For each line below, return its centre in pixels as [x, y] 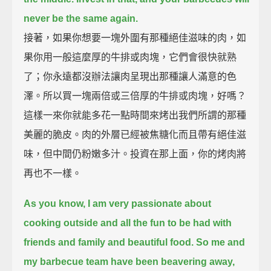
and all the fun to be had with [166, 223]
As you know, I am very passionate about [118, 203]
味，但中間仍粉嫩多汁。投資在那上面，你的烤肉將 [135, 154]
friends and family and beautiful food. [109, 242]
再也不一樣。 [53, 173]
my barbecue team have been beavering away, [129, 261]
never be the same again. [81, 18]
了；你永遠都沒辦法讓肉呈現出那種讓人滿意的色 [130, 76]
